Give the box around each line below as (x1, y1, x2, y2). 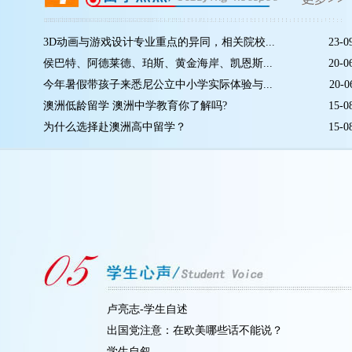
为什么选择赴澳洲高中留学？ (43, 121, 186, 133)
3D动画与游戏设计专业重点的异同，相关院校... (43, 36, 275, 48)
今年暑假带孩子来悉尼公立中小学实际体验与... (43, 79, 273, 90)
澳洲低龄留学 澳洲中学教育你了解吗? (43, 100, 227, 112)
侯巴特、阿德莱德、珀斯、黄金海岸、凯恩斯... (43, 57, 273, 69)
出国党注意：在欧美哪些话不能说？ (107, 324, 283, 336)
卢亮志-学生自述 (107, 303, 188, 315)
